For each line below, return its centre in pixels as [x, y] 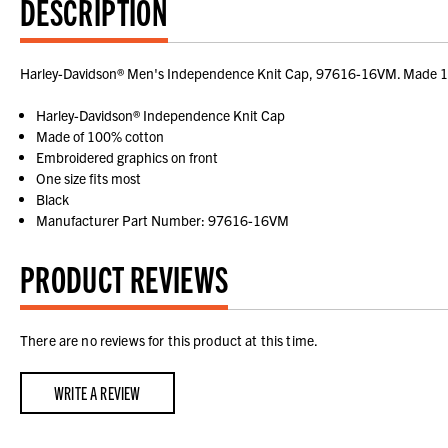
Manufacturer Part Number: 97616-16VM [163, 220]
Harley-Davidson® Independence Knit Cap [161, 115]
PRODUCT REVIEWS [124, 278]
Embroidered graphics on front [127, 157]
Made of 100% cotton [100, 136]
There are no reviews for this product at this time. [169, 340]
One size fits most [89, 178]
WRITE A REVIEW [97, 392]
